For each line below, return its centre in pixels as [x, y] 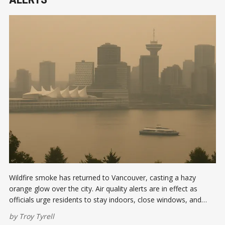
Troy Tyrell [37, 216]
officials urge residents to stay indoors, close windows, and [105, 200]
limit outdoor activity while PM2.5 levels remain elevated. [101, 211]
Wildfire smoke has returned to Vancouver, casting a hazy [102, 178]
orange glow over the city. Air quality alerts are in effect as [103, 189]
